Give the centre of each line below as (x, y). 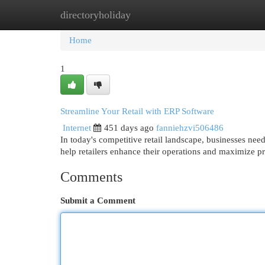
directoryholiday (96, 15)
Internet (77, 128)
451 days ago (129, 128)
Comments (91, 177)
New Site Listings (151, 15)
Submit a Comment (98, 201)
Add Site (216, 15)
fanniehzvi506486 (190, 128)
